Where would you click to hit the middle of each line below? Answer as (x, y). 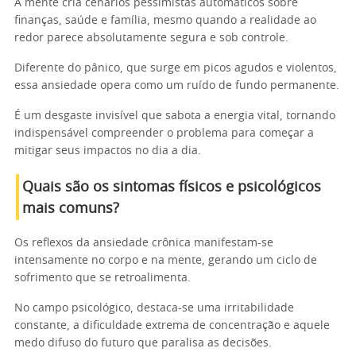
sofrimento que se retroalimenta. (103, 278)
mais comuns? (71, 209)
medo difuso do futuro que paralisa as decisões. (143, 343)
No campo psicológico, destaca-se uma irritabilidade (154, 308)
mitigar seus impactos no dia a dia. (108, 151)
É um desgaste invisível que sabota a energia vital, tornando (175, 116)
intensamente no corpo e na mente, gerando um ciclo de (166, 261)
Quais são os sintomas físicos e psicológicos (172, 188)
